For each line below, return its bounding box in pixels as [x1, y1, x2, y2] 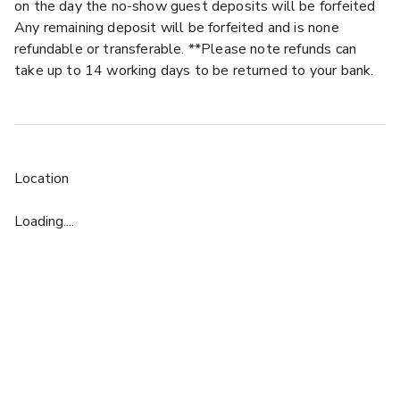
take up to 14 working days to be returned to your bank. [14, 60, 374, 80]
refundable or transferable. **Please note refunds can [14, 38, 357, 59]
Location [14, 168, 70, 188]
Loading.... [14, 211, 74, 231]
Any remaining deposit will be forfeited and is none [14, 17, 339, 37]
